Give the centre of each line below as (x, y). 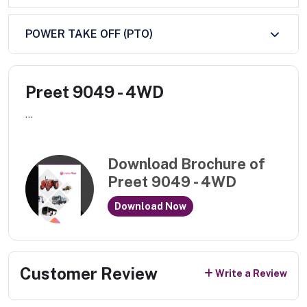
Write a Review (251, 274)
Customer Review (89, 273)
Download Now (150, 206)
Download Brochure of (186, 164)
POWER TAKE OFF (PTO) (89, 34)
